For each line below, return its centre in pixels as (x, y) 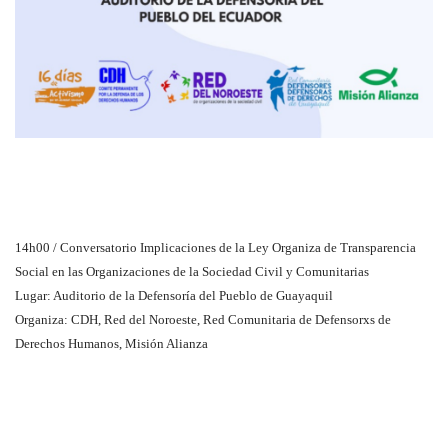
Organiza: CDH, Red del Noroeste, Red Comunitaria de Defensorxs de (203, 320)
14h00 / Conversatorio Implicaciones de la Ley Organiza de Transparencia (215, 248)
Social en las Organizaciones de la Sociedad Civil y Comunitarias (192, 272)
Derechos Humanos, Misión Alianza (111, 344)
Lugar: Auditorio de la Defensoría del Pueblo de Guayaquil (174, 296)
